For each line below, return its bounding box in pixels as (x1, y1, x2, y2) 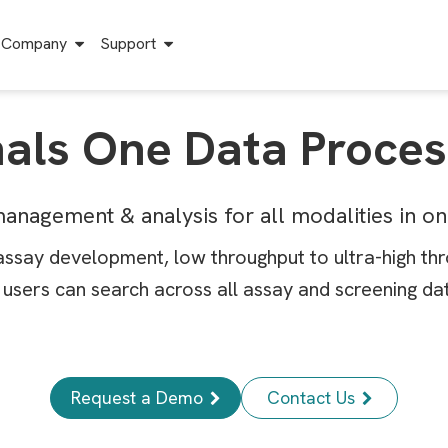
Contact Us (267, 386, 355, 409)
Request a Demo (71, 386, 203, 409)
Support (100, 33, 156, 54)
